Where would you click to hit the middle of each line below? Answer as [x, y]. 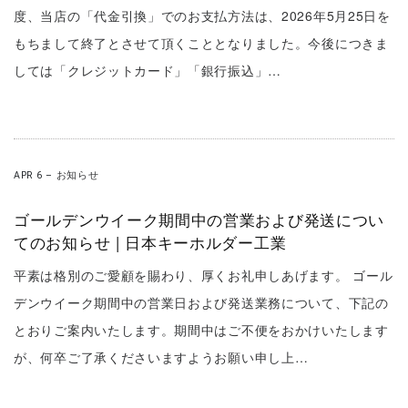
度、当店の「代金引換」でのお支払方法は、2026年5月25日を [202, 15]
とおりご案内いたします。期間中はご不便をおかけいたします [201, 329]
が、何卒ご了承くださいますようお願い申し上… [161, 357]
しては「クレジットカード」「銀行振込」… [148, 70]
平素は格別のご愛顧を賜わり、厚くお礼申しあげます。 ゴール [204, 275]
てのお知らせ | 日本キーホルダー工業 [150, 242]
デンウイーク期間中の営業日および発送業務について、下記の [201, 302]
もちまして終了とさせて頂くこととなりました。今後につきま [201, 42]
